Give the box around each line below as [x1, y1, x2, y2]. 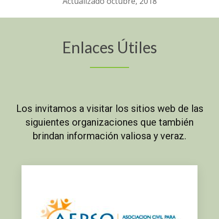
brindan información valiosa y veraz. [33, 130, 186, 142]
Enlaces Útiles [62, 37, 157, 57]
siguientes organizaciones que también [25, 116, 194, 128]
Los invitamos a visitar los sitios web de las [16, 102, 203, 114]
